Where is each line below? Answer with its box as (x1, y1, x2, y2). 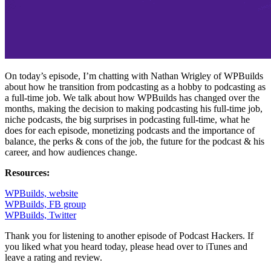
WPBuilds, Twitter (5, 209, 76, 220)
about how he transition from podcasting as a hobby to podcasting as (5, 81, 266, 92)
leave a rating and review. (5, 252, 102, 263)
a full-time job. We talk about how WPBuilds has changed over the (5, 92, 260, 103)
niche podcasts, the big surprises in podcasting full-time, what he (5, 114, 250, 125)
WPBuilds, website (5, 188, 78, 198)
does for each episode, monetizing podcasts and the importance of (5, 125, 255, 135)
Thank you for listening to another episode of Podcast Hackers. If (5, 230, 253, 241)
